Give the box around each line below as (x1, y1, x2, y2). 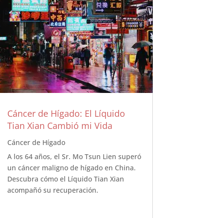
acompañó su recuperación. (7, 185, 98, 195)
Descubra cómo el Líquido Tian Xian (7, 174, 124, 183)
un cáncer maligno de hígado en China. (7, 163, 136, 172)
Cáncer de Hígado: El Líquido (7, 107, 125, 119)
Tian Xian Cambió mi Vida (7, 119, 112, 131)
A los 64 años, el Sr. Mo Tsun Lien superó (7, 151, 141, 161)
